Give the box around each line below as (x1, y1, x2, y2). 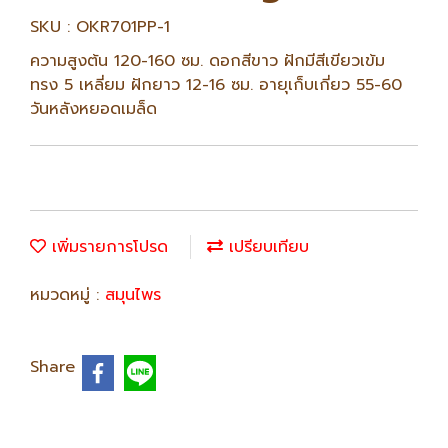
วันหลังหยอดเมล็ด (30, 97, 157, 121)
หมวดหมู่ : (30, 283, 105, 307)
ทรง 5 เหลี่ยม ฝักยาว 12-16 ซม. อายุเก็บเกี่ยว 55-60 (30, 73, 402, 97)
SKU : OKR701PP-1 (30, 15, 170, 39)
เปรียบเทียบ (223, 235, 309, 259)
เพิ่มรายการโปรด (46, 235, 168, 259)
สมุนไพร (105, 283, 161, 307)
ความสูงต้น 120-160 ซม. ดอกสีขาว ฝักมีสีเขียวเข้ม (30, 49, 385, 73)
